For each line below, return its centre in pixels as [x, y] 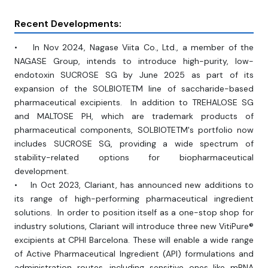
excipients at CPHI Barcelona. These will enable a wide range [134, 240]
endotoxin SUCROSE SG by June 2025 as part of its [134, 75]
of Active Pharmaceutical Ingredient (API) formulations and [134, 254]
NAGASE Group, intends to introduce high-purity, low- [134, 61]
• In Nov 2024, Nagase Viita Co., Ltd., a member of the [134, 48]
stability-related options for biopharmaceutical [134, 158]
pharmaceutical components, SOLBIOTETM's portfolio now [134, 130]
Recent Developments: [69, 24]
